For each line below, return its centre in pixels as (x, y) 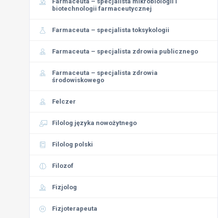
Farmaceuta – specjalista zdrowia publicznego (125, 51)
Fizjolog (64, 187)
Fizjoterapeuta (75, 209)
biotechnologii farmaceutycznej (102, 9)
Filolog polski (73, 144)
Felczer (64, 101)
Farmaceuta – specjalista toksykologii (111, 30)
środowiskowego (78, 80)
